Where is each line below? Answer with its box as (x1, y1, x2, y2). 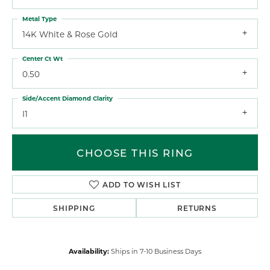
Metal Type (22, 14, 57, 23)
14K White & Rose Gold (22, 28, 118, 40)
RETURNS (177, 203, 217, 213)
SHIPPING (53, 203, 95, 213)
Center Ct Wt (22, 54, 63, 63)
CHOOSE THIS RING (77, 146, 193, 160)
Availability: (69, 246, 109, 256)
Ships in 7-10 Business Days (111, 246, 201, 256)
